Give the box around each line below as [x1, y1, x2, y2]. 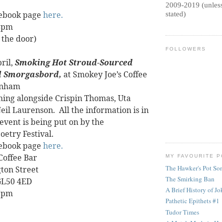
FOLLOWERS [166, 46, 207, 52]
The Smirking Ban [166, 174, 215, 183]
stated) [166, 10, 186, 18]
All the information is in [59, 105, 149, 116]
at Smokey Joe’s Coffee [61, 69, 147, 80]
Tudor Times [166, 207, 199, 217]
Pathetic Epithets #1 [166, 196, 220, 206]
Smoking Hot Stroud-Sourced [15, 57, 133, 68]
